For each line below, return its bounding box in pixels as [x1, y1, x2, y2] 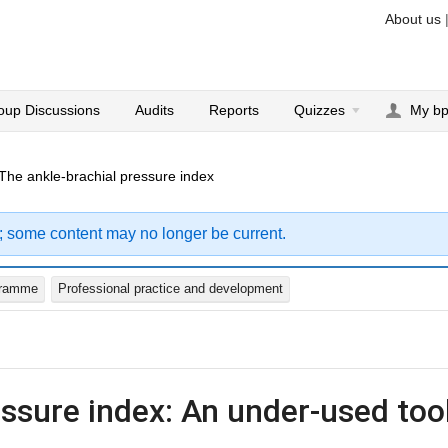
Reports [209, 102, 260, 118]
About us [385, 11, 441, 27]
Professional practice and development [58, 281, 284, 296]
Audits [135, 102, 175, 118]
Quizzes [294, 102, 346, 118]
